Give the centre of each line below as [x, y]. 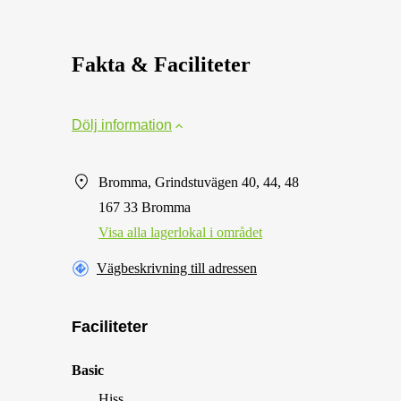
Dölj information [122, 125]
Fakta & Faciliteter [161, 64]
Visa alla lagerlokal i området [180, 232]
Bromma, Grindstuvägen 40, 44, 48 [199, 182]
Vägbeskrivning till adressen [177, 268]
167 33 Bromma [145, 207]
